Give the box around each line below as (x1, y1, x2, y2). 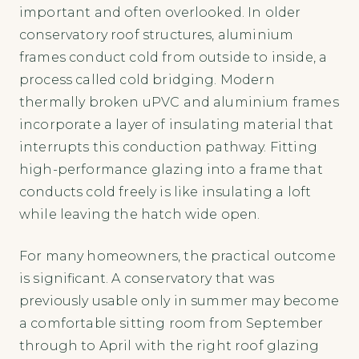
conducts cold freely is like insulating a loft (19, 184, 312, 200)
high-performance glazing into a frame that (19, 161, 323, 177)
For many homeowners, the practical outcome (19, 248, 336, 264)
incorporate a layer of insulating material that (19, 116, 334, 132)
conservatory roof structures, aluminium (19, 26, 294, 42)
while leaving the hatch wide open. (19, 206, 260, 222)
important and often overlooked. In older (19, 4, 301, 20)
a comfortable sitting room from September (19, 315, 324, 331)
